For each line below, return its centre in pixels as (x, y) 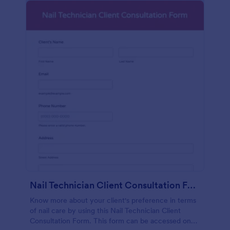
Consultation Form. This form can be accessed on (110, 221)
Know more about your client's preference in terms (113, 200)
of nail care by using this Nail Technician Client (105, 210)
